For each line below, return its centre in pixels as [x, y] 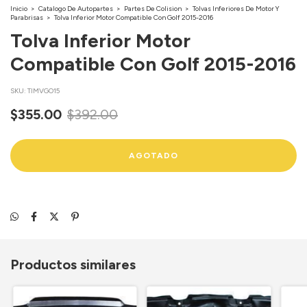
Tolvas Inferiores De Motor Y [236, 8]
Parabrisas [27, 17]
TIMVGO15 [44, 90]
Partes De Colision [153, 8]
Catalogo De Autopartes [76, 8]
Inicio [19, 8]
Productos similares [73, 264]
